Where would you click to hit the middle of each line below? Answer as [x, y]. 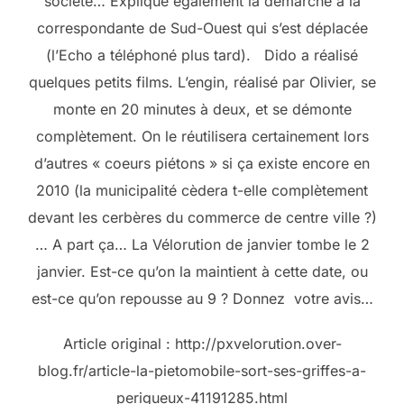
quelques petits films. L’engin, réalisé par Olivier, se [202, 83]
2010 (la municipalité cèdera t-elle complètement [202, 191]
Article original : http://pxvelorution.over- [202, 344]
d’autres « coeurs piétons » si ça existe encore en [202, 164]
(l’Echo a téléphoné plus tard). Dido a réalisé [202, 55]
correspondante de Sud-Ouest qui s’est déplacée [202, 28]
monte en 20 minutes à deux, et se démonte [202, 110]
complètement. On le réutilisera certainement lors [202, 137]
